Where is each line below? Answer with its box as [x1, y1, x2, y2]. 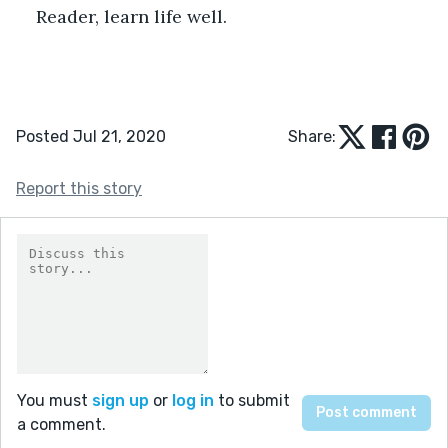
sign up [92, 390, 149, 410]
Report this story [16, 178, 142, 198]
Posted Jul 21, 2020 [16, 126, 166, 146]
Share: [288, 126, 336, 146]
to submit [214, 390, 290, 410]
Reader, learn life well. [36, 4, 227, 28]
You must [17, 390, 92, 410]
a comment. [17, 414, 106, 434]
